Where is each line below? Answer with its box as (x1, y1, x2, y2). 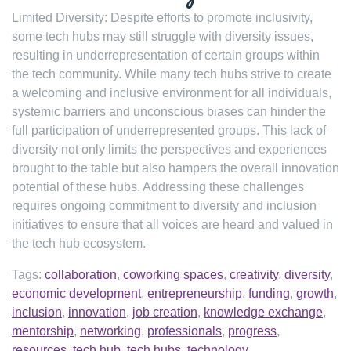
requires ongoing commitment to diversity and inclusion (12, 199, 317, 212)
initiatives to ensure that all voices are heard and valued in (12, 218, 333, 231)
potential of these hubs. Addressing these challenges (12, 180, 304, 194)
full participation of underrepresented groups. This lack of (12, 124, 326, 137)
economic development (12, 287, 141, 300)
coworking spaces (123, 268, 223, 281)
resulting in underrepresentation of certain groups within (12, 49, 320, 62)
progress (228, 324, 277, 338)
